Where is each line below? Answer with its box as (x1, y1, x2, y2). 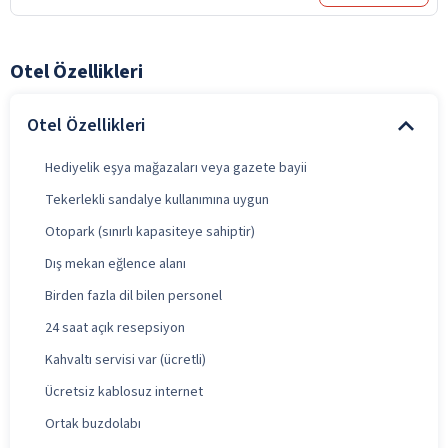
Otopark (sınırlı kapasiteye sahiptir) (45, 221, 255, 242)
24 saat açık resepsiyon (45, 317, 185, 338)
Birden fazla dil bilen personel (45, 285, 222, 306)
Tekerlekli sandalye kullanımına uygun (45, 189, 269, 210)
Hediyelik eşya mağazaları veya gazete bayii (45, 157, 307, 178)
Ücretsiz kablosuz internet (45, 381, 203, 402)
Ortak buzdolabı (45, 413, 141, 434)
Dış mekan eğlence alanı (45, 253, 186, 274)
